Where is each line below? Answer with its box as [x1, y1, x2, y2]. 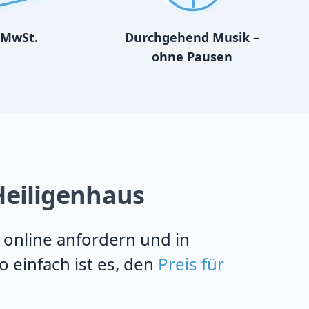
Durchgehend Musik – [124, 29, 259, 46]
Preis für [158, 252, 224, 275]
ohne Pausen [151, 48, 232, 65]
